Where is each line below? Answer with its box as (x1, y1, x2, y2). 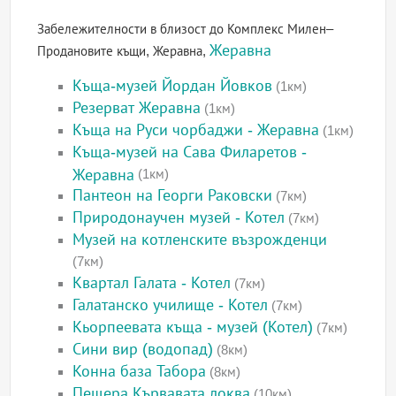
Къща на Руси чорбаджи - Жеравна (72, 121, 320, 140)
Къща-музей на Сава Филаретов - (72, 143, 308, 162)
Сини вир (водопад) (72, 340, 214, 359)
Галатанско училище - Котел (72, 296, 269, 315)
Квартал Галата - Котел (72, 274, 232, 293)
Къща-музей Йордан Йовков (72, 77, 273, 95)
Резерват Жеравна (72, 99, 202, 118)
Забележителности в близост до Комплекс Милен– (37, 21, 334, 37)
